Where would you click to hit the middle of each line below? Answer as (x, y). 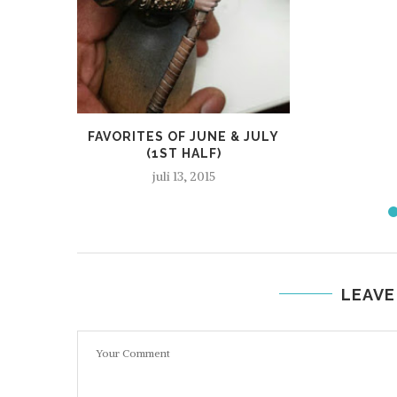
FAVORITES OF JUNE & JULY (183, 136)
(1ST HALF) (183, 153)
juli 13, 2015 (183, 176)
